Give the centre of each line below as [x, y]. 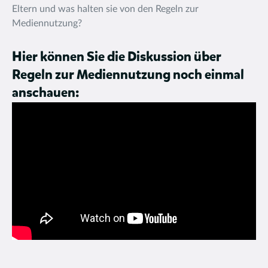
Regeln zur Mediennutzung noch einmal [128, 75]
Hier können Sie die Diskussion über [117, 57]
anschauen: [45, 93]
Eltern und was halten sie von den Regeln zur [105, 9]
